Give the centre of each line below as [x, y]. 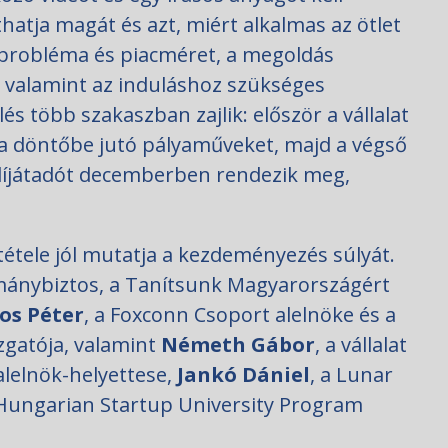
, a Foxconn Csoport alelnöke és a [240, 315]
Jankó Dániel [243, 375]
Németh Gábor [238, 345]
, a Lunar [351, 375]
